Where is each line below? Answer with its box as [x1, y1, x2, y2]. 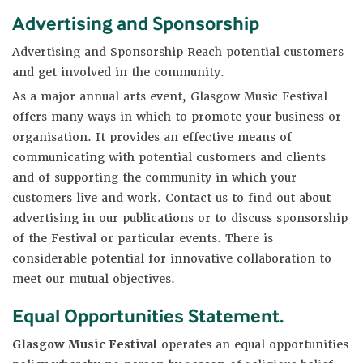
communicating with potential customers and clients [12, 149, 326, 164]
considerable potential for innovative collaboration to [12, 250, 331, 266]
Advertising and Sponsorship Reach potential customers [12, 44, 344, 59]
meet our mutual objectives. [12, 271, 175, 286]
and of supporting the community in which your [12, 169, 297, 185]
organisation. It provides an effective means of [12, 129, 292, 144]
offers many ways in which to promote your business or [12, 109, 341, 124]
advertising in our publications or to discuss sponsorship [12, 210, 348, 225]
